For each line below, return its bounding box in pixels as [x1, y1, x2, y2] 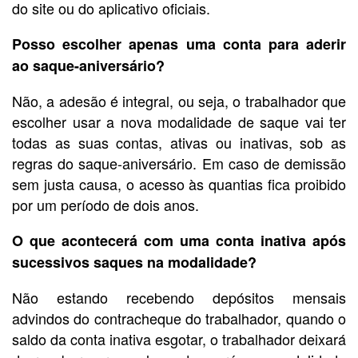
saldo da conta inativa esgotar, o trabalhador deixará [12, 328, 346, 350]
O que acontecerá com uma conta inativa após [12, 230, 346, 252]
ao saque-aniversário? [12, 55, 165, 77]
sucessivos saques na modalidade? [12, 252, 257, 273]
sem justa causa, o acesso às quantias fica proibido [12, 173, 346, 195]
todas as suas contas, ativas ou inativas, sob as [12, 132, 346, 153]
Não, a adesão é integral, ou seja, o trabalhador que [12, 90, 346, 112]
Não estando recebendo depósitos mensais [12, 287, 346, 308]
